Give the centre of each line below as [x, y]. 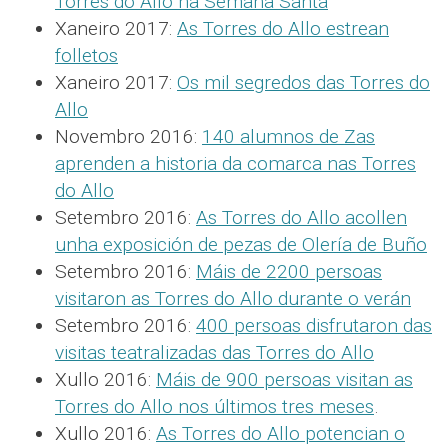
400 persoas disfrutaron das [314, 325]
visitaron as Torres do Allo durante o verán [233, 298]
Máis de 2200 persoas [289, 271]
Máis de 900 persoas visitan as [284, 379]
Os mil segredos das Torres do [303, 82]
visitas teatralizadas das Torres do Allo [214, 352]
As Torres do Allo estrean [283, 28]
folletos [86, 55]
